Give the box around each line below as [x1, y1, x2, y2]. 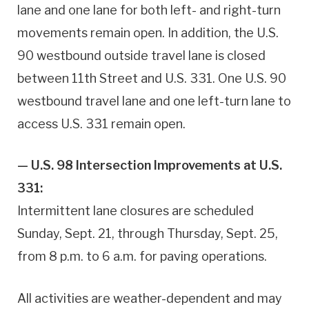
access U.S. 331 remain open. [17, 116, 186, 131]
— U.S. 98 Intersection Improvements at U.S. [17, 158, 282, 173]
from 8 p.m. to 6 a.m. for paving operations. [17, 249, 267, 264]
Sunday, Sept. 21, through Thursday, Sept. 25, [17, 226, 278, 241]
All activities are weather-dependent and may [17, 291, 282, 306]
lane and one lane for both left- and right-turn [17, 2, 281, 17]
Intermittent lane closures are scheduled [17, 203, 254, 219]
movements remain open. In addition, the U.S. [17, 25, 279, 40]
